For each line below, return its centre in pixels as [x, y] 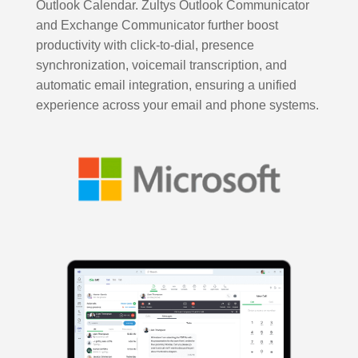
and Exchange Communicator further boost [157, 26]
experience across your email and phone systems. [177, 105]
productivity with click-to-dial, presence [145, 46]
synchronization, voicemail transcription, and [161, 66]
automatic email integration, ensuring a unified [166, 86]
